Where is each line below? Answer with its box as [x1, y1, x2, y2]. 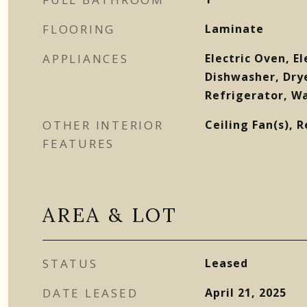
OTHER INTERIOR [42, 117, 164, 133]
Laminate [204, 21, 264, 36]
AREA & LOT [42, 202, 177, 228]
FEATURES [42, 136, 114, 151]
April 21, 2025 [204, 285, 286, 300]
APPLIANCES [42, 51, 129, 66]
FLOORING [42, 21, 115, 37]
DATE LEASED [42, 285, 138, 301]
